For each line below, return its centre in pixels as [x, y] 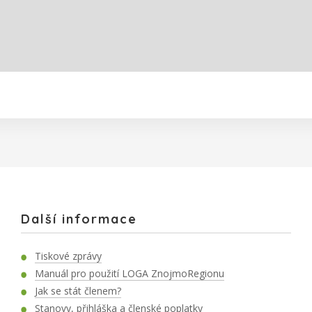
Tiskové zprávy [68, 256]
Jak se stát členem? [78, 291]
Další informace [79, 219]
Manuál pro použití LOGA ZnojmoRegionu [130, 274]
